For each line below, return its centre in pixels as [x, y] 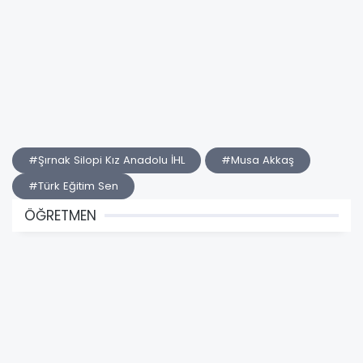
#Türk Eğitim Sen [73, 186]
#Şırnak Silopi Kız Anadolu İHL [107, 160]
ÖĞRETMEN [60, 215]
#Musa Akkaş [258, 160]
